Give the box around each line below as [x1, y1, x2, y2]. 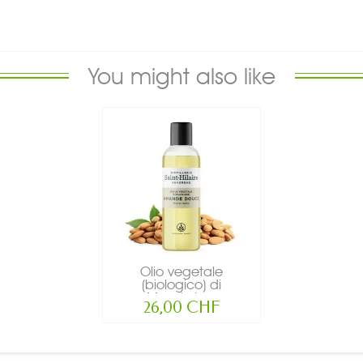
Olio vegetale [140, 263, 223, 280]
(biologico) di [142, 275, 221, 293]
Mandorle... [147, 288, 216, 305]
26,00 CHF [143, 297, 220, 317]
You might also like [88, 62, 275, 90]
